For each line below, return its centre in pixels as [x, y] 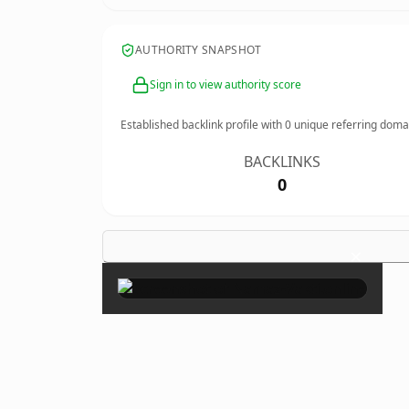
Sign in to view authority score [225, 84]
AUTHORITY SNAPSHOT [199, 50]
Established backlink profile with [203, 125]
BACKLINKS [283, 162]
